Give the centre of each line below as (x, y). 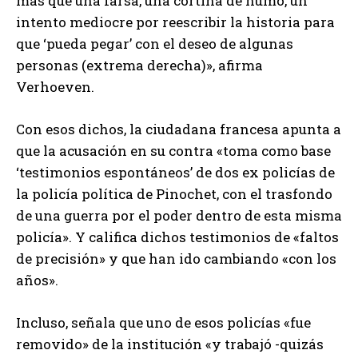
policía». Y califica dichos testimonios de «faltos (177, 237)
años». (37, 280)
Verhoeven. (55, 86)
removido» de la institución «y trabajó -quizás (170, 344)
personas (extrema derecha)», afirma (139, 65)
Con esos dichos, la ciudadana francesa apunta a (179, 129)
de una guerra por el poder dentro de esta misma (179, 215)
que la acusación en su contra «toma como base (173, 150)
